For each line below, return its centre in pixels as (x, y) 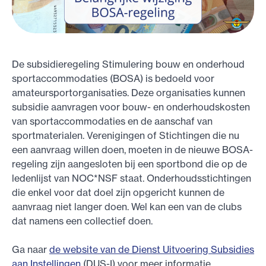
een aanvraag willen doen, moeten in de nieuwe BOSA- (132, 150)
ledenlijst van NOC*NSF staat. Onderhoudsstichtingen (132, 178)
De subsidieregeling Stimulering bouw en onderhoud (128, 64)
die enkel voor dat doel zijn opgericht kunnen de (118, 192)
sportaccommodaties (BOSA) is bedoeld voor (113, 78)
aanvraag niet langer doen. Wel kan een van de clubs (127, 207)
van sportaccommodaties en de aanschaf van (112, 121)
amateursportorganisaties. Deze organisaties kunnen (129, 93)
